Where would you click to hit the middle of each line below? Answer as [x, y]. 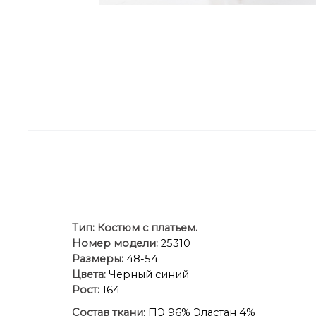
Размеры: [98, 259]
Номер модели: [115, 243]
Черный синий [147, 274]
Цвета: [89, 274]
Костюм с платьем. [147, 227]
